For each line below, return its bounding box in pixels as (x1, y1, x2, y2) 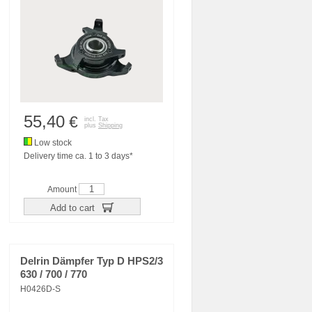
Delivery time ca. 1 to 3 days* (24, 151, 133, 161)
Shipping (98, 122, 123, 129)
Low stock (32, 138, 72, 148)
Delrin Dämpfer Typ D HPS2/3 (20, 256, 163, 267)
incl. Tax (84, 116, 109, 123)
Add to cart (49, 202, 97, 213)
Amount (47, 185, 79, 194)
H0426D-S (20, 284, 61, 294)
